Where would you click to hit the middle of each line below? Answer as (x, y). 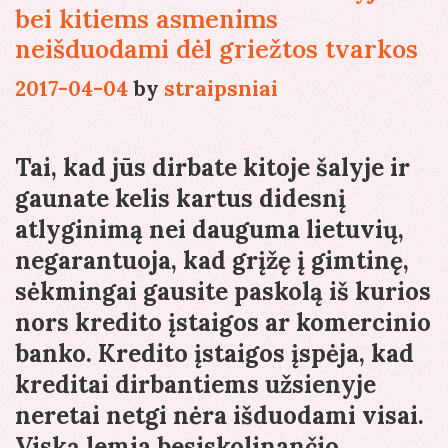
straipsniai (221, 89)
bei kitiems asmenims (146, 19)
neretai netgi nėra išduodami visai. (219, 416)
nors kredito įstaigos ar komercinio (223, 323)
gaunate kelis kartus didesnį (180, 199)
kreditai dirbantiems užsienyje (195, 385)
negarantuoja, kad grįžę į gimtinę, (212, 261)
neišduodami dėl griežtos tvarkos (216, 49)
